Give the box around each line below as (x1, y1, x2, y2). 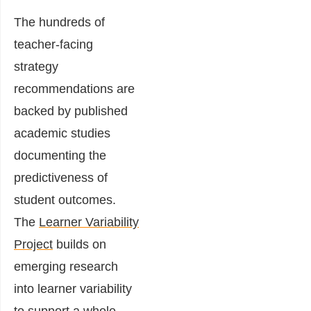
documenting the (14, 149, 106, 163)
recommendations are (14, 82, 135, 96)
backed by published (14, 104, 128, 119)
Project (14, 237, 53, 252)
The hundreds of (14, 15, 105, 30)
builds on (53, 237, 106, 252)
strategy (14, 60, 58, 74)
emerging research (14, 260, 118, 274)
